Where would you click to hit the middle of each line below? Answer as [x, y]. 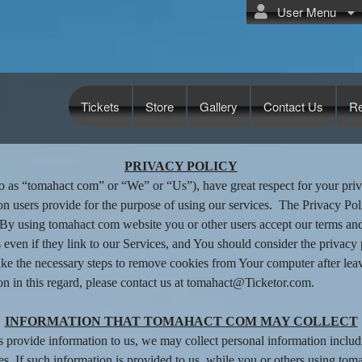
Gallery [219, 106]
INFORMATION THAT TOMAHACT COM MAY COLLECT [181, 321]
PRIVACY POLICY [181, 166]
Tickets [100, 106]
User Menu [303, 12]
